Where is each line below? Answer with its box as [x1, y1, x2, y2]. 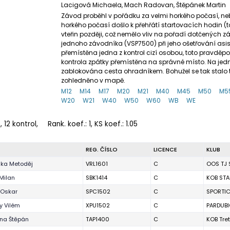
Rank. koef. [48, 119, 85, 129]
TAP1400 [86, 215, 109, 223]
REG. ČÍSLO [86, 145, 118, 154]
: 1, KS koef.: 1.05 [85, 119, 138, 129]
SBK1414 [86, 174, 107, 182]
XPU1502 [86, 201, 110, 209]
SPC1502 [86, 187, 110, 196]
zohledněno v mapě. [61, 76, 125, 85]
